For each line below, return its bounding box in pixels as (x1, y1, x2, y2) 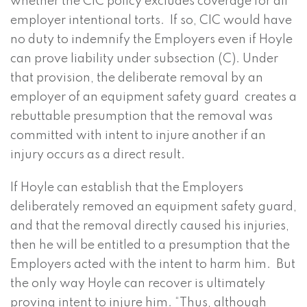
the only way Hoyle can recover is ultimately (10, 278, 265, 291)
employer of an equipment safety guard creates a (10, 91, 297, 104)
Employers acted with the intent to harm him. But (10, 258, 295, 271)
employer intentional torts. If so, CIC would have (10, 14, 292, 27)
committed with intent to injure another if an (10, 130, 266, 143)
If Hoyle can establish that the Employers (10, 182, 243, 195)
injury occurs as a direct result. (10, 149, 185, 162)
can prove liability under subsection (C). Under (10, 53, 278, 66)
